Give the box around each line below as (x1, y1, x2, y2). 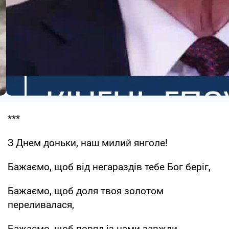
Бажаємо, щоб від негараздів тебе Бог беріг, (8, 161, 211, 173)
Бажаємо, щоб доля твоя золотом (8, 185, 164, 197)
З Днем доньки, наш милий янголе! (8, 136, 168, 149)
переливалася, (8, 198, 74, 211)
